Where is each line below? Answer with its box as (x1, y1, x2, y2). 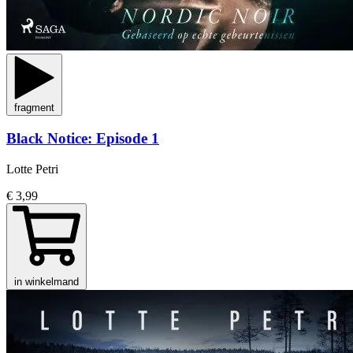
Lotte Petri (6, 162, 58, 176)
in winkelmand (14, 276, 79, 288)
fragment (14, 101, 54, 113)
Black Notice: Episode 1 (6, 130, 159, 147)
